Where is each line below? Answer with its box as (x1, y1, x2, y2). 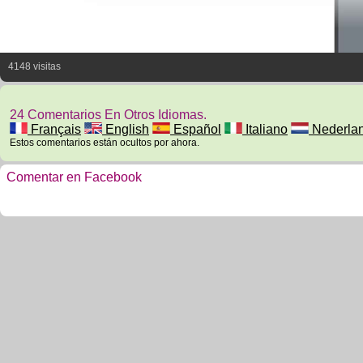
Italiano (242, 122, 288, 136)
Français (28, 122, 81, 136)
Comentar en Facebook (6, 170, 142, 184)
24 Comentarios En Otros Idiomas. (10, 108, 207, 122)
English (102, 122, 149, 136)
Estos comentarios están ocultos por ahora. (10, 137, 199, 148)
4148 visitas (8, 61, 61, 72)
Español (170, 122, 221, 136)
